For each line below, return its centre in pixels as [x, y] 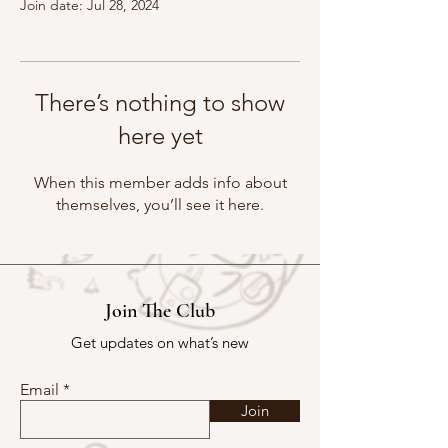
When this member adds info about [160, 182]
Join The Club [160, 311]
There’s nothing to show [160, 102]
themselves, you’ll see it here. [160, 204]
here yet [160, 135]
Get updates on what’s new [160, 342]
